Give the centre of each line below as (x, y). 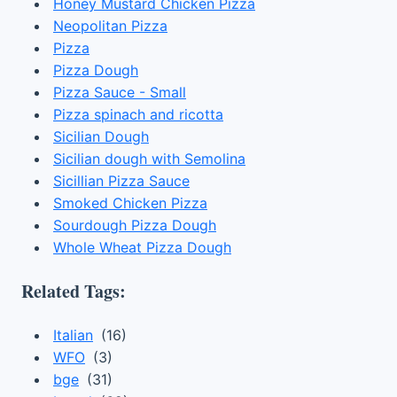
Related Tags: (74, 291)
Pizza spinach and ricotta (138, 114)
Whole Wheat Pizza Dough (142, 247)
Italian (73, 335)
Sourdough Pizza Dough (135, 225)
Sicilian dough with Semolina (149, 159)
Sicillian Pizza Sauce (121, 181)
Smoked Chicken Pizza (130, 203)
